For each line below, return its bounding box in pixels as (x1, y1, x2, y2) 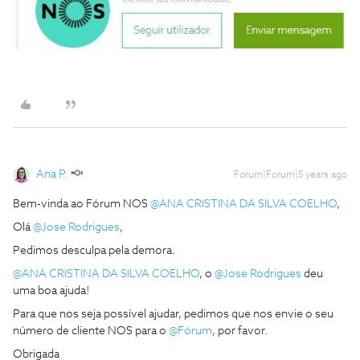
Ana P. (36, 168, 67, 180)
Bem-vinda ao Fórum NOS (13, 198, 150, 210)
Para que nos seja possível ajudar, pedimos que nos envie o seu (13, 308, 333, 320)
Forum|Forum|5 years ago (234, 170, 347, 180)
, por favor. (212, 325, 270, 337)
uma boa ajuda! (13, 284, 92, 297)
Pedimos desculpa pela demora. (13, 244, 178, 256)
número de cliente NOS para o (13, 325, 169, 337)
